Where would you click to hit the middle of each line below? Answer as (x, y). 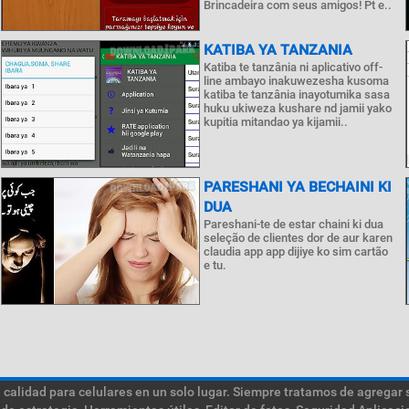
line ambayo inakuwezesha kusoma (296, 81)
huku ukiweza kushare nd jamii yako (297, 108)
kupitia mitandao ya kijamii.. (275, 122)
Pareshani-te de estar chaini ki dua (293, 224)
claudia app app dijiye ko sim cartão (295, 252)
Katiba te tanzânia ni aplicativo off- (293, 67)
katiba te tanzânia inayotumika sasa (296, 94)
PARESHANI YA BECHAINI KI (297, 187)
